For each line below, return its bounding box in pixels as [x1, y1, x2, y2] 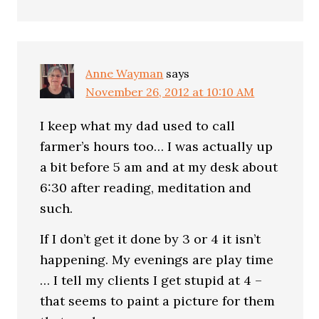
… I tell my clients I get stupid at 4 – [40, 271, 263, 288]
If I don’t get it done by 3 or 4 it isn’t [40, 230, 261, 247]
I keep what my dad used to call [40, 117, 236, 134]
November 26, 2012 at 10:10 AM [85, 85, 255, 99]
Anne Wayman [85, 66, 164, 80]
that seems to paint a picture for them [40, 292, 276, 309]
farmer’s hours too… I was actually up [40, 138, 273, 155]
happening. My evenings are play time [40, 251, 274, 268]
